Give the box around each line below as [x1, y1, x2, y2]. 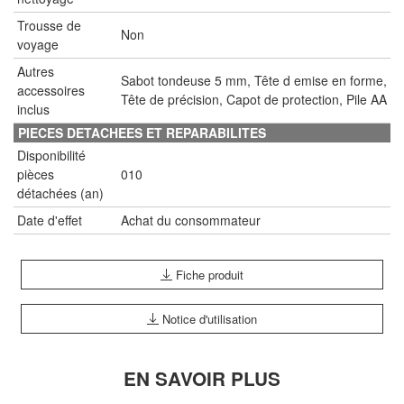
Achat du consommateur [121, 210, 261, 229]
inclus [17, 99, 50, 118]
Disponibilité [17, 145, 86, 164]
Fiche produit [172, 265, 243, 283]
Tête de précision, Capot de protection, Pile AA [121, 89, 387, 108]
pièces [17, 164, 54, 183]
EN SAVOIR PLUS [124, 364, 280, 391]
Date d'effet [17, 210, 82, 229]
